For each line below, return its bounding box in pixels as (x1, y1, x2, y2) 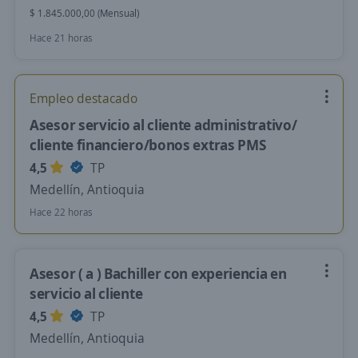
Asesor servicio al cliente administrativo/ (30, 115, 297, 134)
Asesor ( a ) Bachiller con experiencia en (30, 264, 287, 283)
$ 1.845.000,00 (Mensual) (30, 6, 139, 20)
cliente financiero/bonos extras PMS (30, 135, 266, 154)
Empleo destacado (30, 89, 137, 107)
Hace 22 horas (30, 205, 93, 219)
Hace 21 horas (30, 31, 93, 45)
